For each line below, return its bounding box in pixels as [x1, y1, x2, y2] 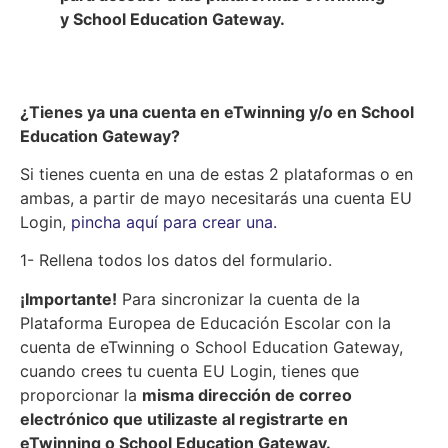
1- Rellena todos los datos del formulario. [20, 250, 332, 271]
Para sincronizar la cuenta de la [117, 288, 360, 309]
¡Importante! [20, 288, 117, 309]
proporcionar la [20, 384, 142, 405]
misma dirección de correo [142, 384, 352, 405]
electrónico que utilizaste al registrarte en [20, 408, 348, 429]
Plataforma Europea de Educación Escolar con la [20, 312, 391, 333]
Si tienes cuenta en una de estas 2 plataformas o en [20, 164, 413, 185]
